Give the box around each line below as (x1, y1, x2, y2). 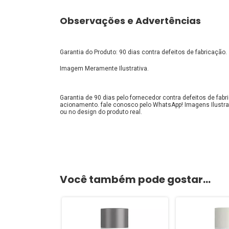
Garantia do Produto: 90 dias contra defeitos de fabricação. (60, 48, 227, 56)
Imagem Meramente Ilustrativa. (60, 64, 149, 72)
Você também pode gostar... (60, 172, 211, 187)
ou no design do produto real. (60, 108, 142, 116)
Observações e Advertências (60, 14, 201, 27)
